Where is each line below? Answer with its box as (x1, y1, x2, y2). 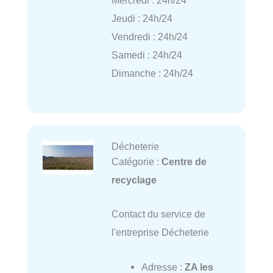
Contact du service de (111, 208, 205, 220)
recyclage (111, 174, 157, 186)
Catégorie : (111, 156, 161, 168)
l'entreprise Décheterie (111, 227, 209, 238)
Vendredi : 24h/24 (111, 30, 188, 42)
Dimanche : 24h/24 (111, 67, 193, 79)
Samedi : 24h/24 (111, 49, 182, 60)
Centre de (161, 156, 207, 168)
